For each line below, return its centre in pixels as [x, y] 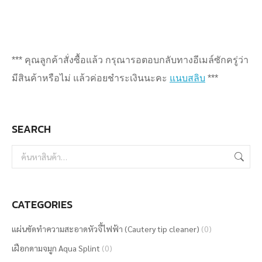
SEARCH [31, 129]
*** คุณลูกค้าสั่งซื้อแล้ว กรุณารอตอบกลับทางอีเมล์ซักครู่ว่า [130, 60]
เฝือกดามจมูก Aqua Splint [56, 248]
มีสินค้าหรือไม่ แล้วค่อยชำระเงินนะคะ [91, 78]
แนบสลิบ [187, 78]
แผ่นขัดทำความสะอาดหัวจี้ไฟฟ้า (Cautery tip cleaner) [106, 229]
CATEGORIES [42, 204]
